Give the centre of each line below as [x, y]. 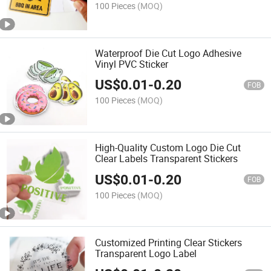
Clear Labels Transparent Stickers [167, 159]
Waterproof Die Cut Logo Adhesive [168, 53]
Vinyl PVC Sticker [132, 64]
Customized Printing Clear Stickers [169, 242]
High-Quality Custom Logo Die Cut [168, 148]
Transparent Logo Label [146, 253]
